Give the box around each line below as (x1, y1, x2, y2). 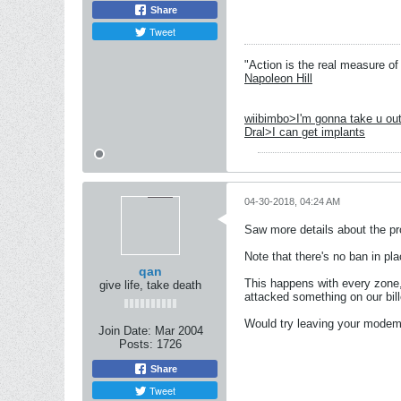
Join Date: (98, 324, 151, 337)
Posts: (119, 337, 153, 351)
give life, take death (99, 278, 201, 292)
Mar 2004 (154, 324, 203, 337)
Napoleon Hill (244, 72, 312, 85)
